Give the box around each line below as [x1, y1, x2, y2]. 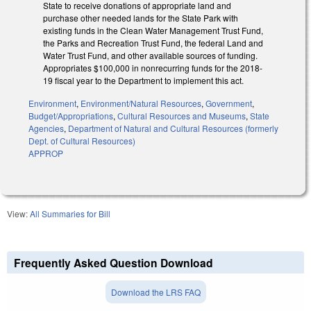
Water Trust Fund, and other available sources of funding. [43, 49, 258, 61]
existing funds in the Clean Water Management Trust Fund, [43, 24, 263, 36]
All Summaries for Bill [30, 207, 110, 219]
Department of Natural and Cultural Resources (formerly [68, 121, 278, 134]
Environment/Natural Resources [81, 96, 201, 109]
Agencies [28, 121, 64, 134]
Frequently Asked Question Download [14, 254, 213, 271]
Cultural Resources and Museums [117, 109, 246, 121]
